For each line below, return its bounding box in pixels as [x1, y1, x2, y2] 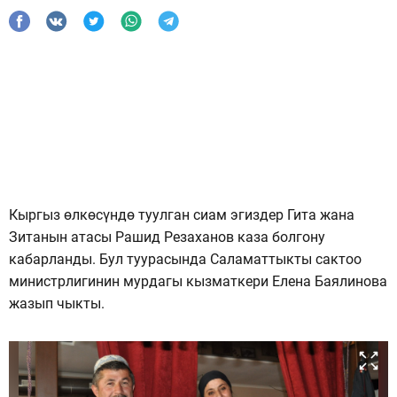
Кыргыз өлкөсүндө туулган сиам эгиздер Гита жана [9, 206, 354, 223]
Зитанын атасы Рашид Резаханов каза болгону [9, 228, 325, 245]
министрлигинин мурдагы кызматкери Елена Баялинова [9, 272, 387, 290]
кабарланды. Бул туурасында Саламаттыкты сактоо [9, 250, 362, 268]
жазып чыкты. [9, 294, 105, 312]
